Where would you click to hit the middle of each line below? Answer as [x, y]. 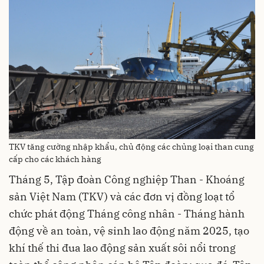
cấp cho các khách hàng [55, 159]
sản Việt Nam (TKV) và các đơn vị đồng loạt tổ [122, 197]
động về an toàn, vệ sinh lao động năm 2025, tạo [129, 231]
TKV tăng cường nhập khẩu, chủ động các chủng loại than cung [131, 147]
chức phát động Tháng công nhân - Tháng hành [127, 214]
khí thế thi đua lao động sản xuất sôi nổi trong [122, 248]
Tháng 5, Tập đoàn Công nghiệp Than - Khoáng [127, 180]
